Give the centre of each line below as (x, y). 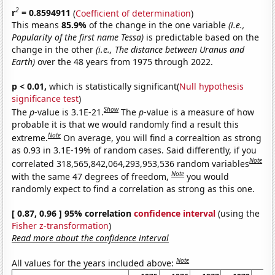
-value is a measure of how (199, 112)
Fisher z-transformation (60, 225)
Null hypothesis (212, 87)
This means (37, 25)
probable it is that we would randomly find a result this (126, 124)
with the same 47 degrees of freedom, (92, 176)
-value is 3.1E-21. (69, 112)
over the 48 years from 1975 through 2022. (124, 62)
